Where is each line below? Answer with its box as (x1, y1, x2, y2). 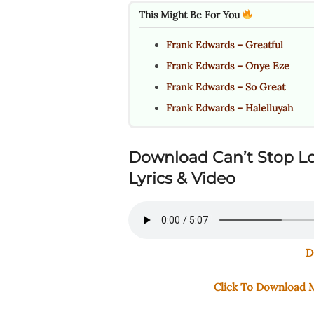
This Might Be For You (138, 8, 243, 21)
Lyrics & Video (128, 169, 235, 188)
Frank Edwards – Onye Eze (165, 60, 289, 72)
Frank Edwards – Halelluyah (165, 102, 293, 114)
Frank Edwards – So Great (165, 81, 285, 93)
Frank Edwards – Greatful (165, 39, 283, 51)
